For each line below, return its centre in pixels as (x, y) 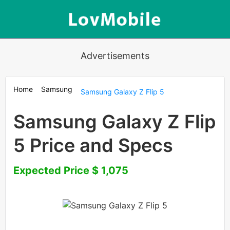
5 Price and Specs (93, 145)
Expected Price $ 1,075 (71, 170)
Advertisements (115, 56)
